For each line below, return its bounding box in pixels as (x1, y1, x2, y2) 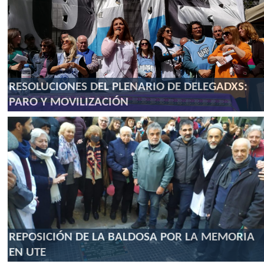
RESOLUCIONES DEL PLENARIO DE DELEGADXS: (8, 81, 247, 93)
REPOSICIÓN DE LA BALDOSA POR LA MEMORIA (8, 231, 255, 243)
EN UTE (8, 246, 46, 259)
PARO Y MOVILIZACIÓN (8, 96, 128, 108)
